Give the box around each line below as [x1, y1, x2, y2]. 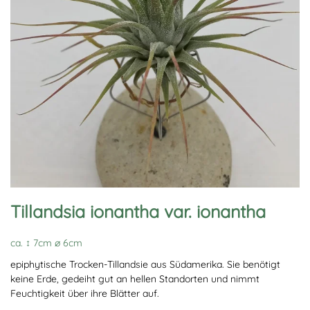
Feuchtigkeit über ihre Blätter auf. [10, 287, 159, 300]
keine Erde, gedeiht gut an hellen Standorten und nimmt [10, 273, 259, 286]
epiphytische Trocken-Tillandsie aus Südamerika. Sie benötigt [10, 258, 280, 271]
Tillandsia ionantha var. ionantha [10, 201, 266, 223]
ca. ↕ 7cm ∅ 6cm [10, 237, 82, 250]
